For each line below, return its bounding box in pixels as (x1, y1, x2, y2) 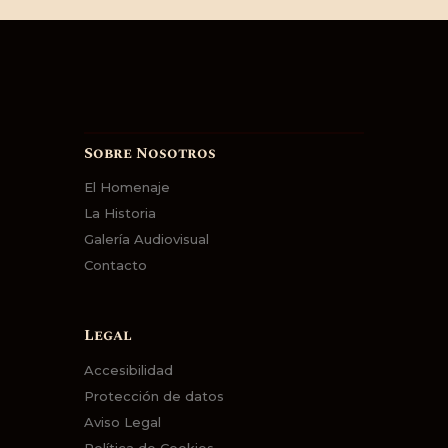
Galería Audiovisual (84, 231, 209, 248)
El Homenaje (84, 179, 170, 196)
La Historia (84, 205, 156, 222)
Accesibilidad (84, 361, 173, 378)
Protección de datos (84, 387, 224, 404)
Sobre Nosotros (84, 142, 216, 166)
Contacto (84, 257, 147, 274)
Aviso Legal (84, 413, 161, 430)
